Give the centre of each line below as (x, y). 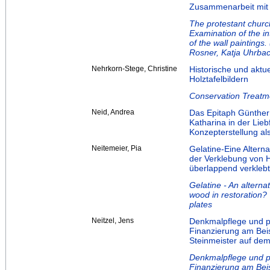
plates (201, 205)
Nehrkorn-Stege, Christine (134, 69)
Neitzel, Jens (113, 221)
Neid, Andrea (113, 112)
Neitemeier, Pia (117, 149)
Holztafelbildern (219, 79)
